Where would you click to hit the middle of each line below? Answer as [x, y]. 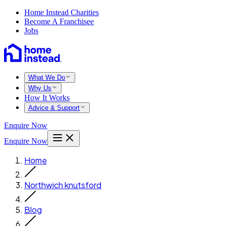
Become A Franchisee [59, 21]
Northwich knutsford [63, 185]
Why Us [40, 88]
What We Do [47, 77]
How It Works [47, 98]
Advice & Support [54, 108]
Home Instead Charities [62, 12]
